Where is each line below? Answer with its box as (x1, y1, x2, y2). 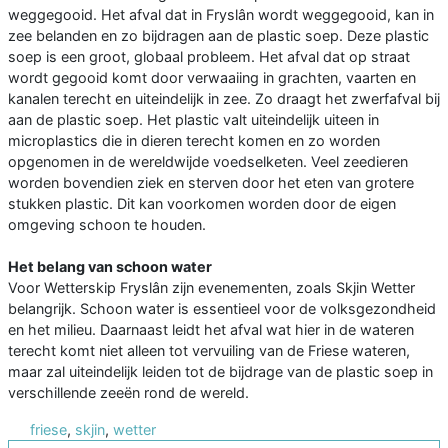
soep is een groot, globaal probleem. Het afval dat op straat (8, 48, 410, 66)
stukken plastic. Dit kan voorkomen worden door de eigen (8, 195, 396, 213)
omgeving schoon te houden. (8, 216, 206, 234)
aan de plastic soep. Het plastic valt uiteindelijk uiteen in (8, 111, 379, 129)
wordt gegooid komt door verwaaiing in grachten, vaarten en (8, 69, 416, 87)
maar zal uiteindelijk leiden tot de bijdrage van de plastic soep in (8, 363, 433, 381)
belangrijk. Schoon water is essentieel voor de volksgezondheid (8, 300, 436, 318)
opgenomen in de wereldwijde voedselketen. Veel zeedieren (8, 153, 408, 171)
